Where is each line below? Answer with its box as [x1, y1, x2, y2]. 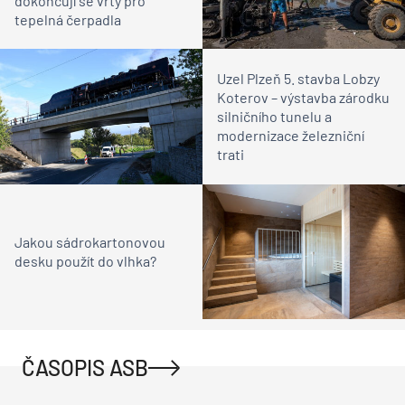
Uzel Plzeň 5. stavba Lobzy [217, 70, 380, 88]
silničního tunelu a [217, 108, 332, 126]
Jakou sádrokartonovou [14, 233, 165, 251]
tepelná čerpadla [14, 11, 121, 29]
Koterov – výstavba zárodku [217, 89, 390, 107]
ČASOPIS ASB [22, 353, 148, 381]
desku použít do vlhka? [14, 252, 156, 270]
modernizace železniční [217, 127, 364, 145]
